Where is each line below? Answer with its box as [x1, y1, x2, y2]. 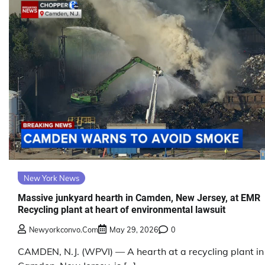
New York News [24, 173, 79, 183]
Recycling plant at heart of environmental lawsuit [18, 204, 225, 216]
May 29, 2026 [109, 224, 159, 234]
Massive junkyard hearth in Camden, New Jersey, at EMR [18, 192, 260, 204]
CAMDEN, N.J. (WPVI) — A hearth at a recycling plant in [18, 245, 264, 257]
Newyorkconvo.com [29, 224, 98, 234]
